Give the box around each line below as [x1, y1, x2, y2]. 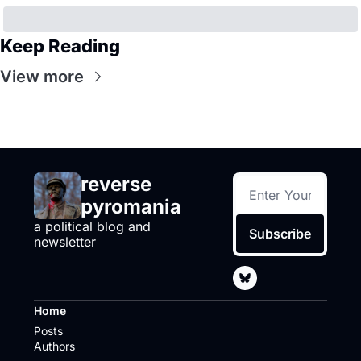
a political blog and [34, 218, 151, 234]
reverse [81, 172, 151, 196]
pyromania [81, 194, 181, 218]
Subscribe [249, 225, 312, 242]
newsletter [34, 233, 96, 250]
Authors [34, 338, 75, 353]
